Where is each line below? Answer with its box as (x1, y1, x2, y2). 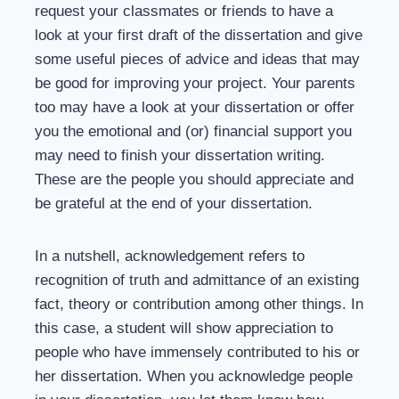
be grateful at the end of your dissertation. (35, 195, 313, 212)
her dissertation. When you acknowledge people (35, 368, 353, 385)
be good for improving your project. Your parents (35, 75, 355, 92)
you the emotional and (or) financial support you (35, 123, 352, 140)
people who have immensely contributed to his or (35, 344, 360, 361)
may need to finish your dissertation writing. (35, 147, 325, 164)
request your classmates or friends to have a (35, 3, 333, 20)
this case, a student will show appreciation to (35, 320, 333, 337)
